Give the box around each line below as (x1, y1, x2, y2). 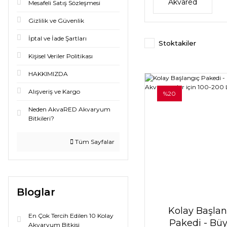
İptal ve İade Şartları (28, 34, 87, 42)
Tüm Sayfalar (73, 138, 115, 145)
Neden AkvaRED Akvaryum (28, 105, 110, 113)
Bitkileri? (28, 115, 54, 122)
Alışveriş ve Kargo (28, 88, 80, 95)
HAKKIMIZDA (28, 70, 68, 78)
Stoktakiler (158, 39, 196, 48)
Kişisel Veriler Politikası (28, 52, 93, 60)
